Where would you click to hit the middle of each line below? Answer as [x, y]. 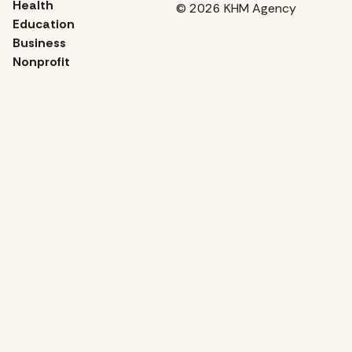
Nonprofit [41, 62]
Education [44, 24]
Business [39, 43]
